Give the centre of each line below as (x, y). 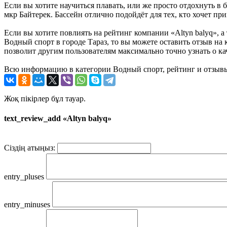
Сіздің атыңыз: (30, 148)
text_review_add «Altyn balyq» (58, 119)
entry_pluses (24, 177)
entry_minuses (27, 205)
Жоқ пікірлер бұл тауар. (45, 98)
